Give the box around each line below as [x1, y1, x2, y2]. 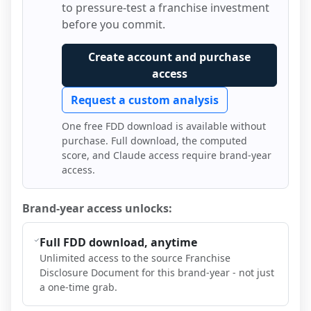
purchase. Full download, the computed [62, 133, 247, 147]
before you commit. [62, 16, 165, 32]
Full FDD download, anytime [40, 234, 198, 250]
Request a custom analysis [71, 92, 219, 108]
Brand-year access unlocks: [22, 200, 172, 216]
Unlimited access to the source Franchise [40, 251, 231, 264]
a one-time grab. [40, 280, 118, 294]
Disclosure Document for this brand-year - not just [40, 265, 275, 279]
